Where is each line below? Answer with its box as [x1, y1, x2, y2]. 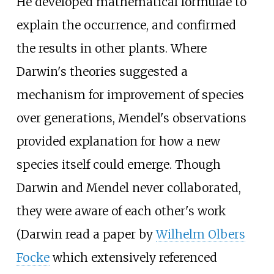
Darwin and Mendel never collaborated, [16, 180, 241, 196]
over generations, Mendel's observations [16, 111, 246, 126]
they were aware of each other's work [16, 204, 226, 219]
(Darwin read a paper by [16, 227, 156, 242]
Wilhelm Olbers [155, 227, 245, 242]
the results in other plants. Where [16, 41, 207, 56]
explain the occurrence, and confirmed [16, 18, 236, 33]
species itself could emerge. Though [16, 157, 221, 172]
